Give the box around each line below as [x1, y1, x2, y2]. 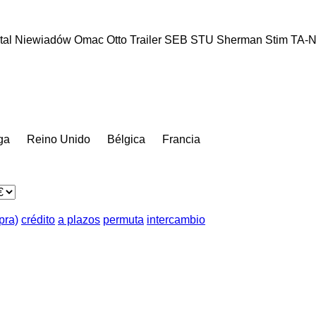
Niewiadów [15, 33, 71, 46]
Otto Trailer [107, 33, 162, 46]
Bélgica [107, 133, 145, 145]
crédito [21, 213, 55, 226]
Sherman [217, 33, 262, 46]
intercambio [147, 213, 205, 226]
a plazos [58, 213, 100, 226]
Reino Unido [27, 133, 90, 145]
